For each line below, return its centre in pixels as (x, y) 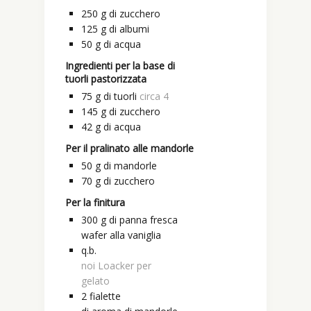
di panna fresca (143, 220)
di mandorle (130, 166)
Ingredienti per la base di (120, 66)
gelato (95, 281)
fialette (105, 296)
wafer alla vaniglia (121, 235)
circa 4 (154, 96)
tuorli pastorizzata (106, 79)
